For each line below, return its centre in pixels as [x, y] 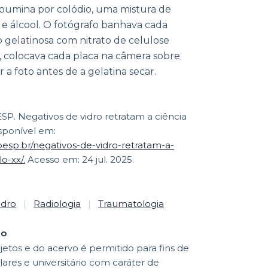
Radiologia [57, 203]
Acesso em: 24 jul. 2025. [80, 159]
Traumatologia [131, 203]
